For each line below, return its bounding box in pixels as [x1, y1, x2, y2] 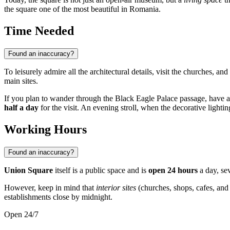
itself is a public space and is [53, 166, 148, 175]
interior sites [96, 183, 136, 193]
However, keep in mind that [4, 183, 96, 193]
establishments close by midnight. [4, 193, 112, 202]
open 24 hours [148, 166, 198, 175]
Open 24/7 [4, 210, 39, 219]
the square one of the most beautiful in [4, 5, 129, 14]
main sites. [4, 76, 38, 86]
